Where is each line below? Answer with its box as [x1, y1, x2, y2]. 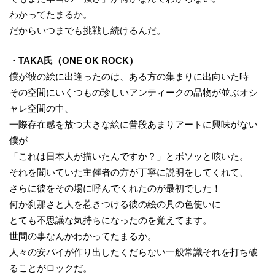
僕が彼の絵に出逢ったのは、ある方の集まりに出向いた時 [9, 71, 249, 82]
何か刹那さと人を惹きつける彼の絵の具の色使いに [9, 198, 221, 209]
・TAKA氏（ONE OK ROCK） [9, 55, 138, 66]
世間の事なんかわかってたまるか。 [9, 230, 157, 241]
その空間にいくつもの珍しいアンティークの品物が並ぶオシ [9, 87, 258, 98]
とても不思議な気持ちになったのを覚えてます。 [9, 214, 212, 225]
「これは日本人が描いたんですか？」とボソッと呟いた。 [9, 150, 249, 161]
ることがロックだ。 [9, 262, 92, 273]
